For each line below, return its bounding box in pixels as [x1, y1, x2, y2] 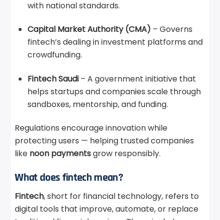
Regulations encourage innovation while [15, 122, 168, 134]
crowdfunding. [27, 49, 84, 61]
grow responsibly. [91, 148, 163, 160]
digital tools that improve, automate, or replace [15, 203, 199, 215]
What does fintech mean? [15, 170, 123, 185]
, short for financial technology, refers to [44, 191, 199, 202]
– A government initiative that [79, 73, 196, 84]
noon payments [29, 148, 91, 160]
